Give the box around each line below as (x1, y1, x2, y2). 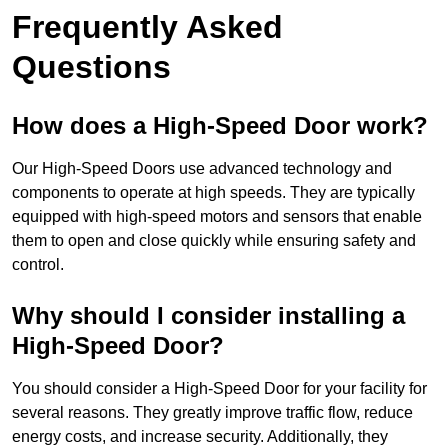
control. (12, 256, 64, 274)
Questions (12, 49, 171, 86)
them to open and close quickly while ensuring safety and (12, 232, 416, 250)
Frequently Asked (12, 9, 283, 46)
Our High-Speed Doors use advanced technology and (12, 160, 392, 178)
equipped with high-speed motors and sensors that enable (12, 208, 422, 226)
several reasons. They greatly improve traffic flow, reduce (12, 404, 413, 422)
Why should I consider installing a (12, 302, 405, 330)
